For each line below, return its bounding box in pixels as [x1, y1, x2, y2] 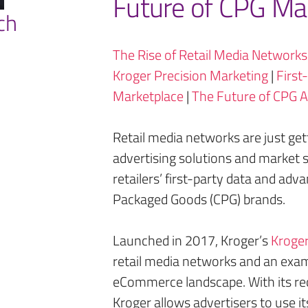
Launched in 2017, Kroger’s [113, 230, 271, 251]
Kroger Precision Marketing [113, 65, 268, 86]
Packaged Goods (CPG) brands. [113, 188, 285, 210]
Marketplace [113, 85, 184, 107]
